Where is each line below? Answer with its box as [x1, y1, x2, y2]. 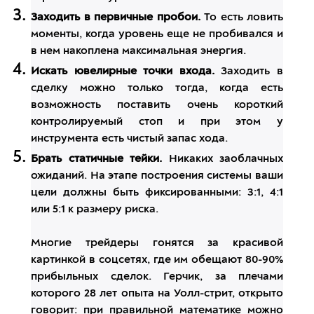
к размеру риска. [65, 204, 158, 216]
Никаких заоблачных [162, 153, 283, 165]
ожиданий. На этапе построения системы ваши [31, 170, 283, 182]
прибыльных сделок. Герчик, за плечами [31, 271, 283, 283]
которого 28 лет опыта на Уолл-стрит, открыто [31, 288, 283, 300]
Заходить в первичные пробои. [31, 12, 200, 24]
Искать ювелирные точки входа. [31, 66, 214, 78]
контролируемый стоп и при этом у [31, 116, 283, 128]
